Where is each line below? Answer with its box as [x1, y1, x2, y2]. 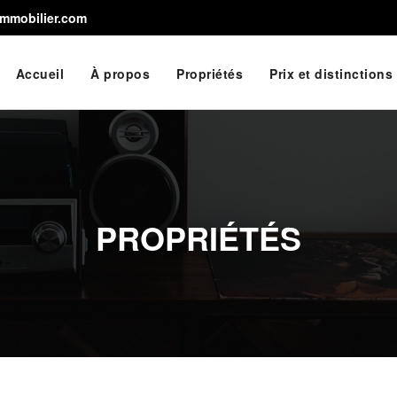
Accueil [15, 65, 64, 82]
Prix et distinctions [269, 65, 393, 82]
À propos [90, 65, 150, 82]
